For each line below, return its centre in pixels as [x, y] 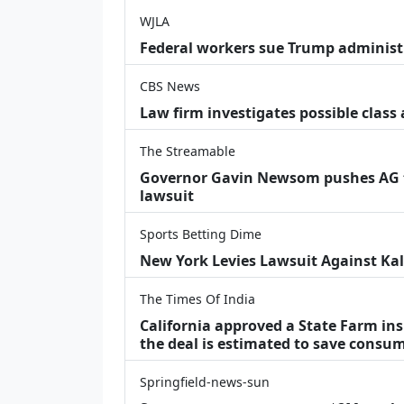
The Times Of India [197, 298]
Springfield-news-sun [205, 381]
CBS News [170, 86]
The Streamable [188, 151]
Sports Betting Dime [201, 234]
